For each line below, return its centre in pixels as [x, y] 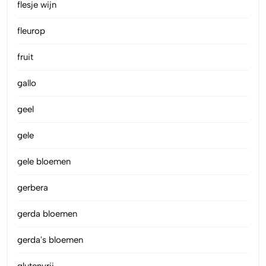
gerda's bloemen [50, 240]
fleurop [31, 31]
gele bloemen [44, 161]
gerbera [33, 187]
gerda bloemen [47, 213]
